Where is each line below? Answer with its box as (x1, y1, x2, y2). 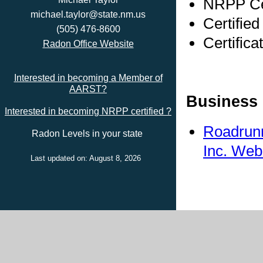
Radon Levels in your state (31, 129, 145, 139)
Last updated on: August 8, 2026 (31, 154, 146, 163)
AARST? (69, 84, 107, 94)
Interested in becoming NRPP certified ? (5, 106, 171, 116)
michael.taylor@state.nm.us (31, 9, 146, 19)
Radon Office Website (42, 39, 134, 49)
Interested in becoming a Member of (14, 73, 163, 83)
